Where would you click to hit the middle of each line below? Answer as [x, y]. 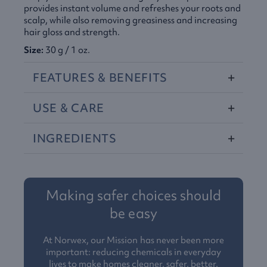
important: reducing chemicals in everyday [133, 252]
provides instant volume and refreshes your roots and [133, 8]
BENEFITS [138, 77]
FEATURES [64, 77]
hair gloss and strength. [72, 32]
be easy [133, 213]
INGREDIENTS [75, 138]
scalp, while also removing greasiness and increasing [131, 20]
